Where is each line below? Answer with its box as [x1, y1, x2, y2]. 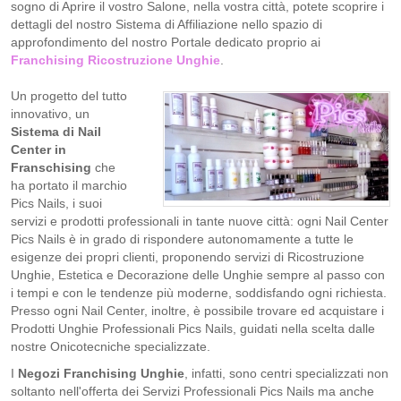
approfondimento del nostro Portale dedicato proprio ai [11, 35, 320, 49]
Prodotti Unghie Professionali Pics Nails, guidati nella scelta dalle [11, 321, 375, 336]
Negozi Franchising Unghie [18, 366, 184, 380]
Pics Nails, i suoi [11, 196, 102, 210]
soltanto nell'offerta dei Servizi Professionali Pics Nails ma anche [11, 384, 374, 398]
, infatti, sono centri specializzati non [184, 366, 388, 380]
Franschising [11, 160, 91, 175]
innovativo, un [11, 107, 90, 121]
